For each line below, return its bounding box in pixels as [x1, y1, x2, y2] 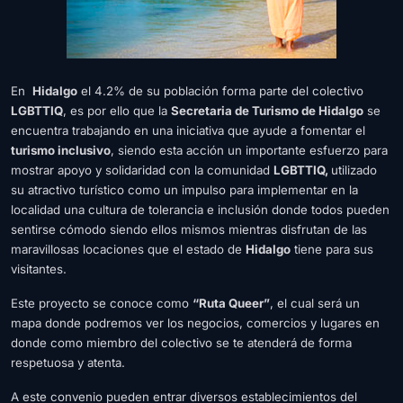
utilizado [331, 162, 377, 177]
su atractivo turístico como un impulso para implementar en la [11, 182, 358, 197]
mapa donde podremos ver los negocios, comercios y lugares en [11, 315, 380, 330]
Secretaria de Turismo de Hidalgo [171, 103, 363, 118]
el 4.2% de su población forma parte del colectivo [77, 83, 363, 98]
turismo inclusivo [11, 142, 111, 157]
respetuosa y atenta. [11, 354, 125, 370]
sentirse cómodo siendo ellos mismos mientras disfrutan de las [11, 221, 367, 237]
